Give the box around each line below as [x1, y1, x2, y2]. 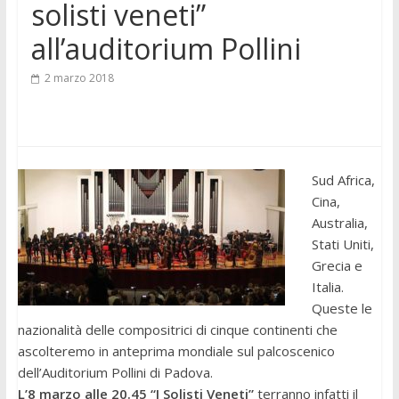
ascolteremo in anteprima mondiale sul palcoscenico [17, 342, 335, 361]
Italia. [311, 278, 344, 297]
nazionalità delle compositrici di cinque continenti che [17, 321, 338, 339]
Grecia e [311, 256, 362, 275]
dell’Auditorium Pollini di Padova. [17, 363, 213, 382]
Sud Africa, [311, 171, 375, 190]
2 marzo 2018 [44, 70, 114, 86]
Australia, [311, 214, 368, 232]
